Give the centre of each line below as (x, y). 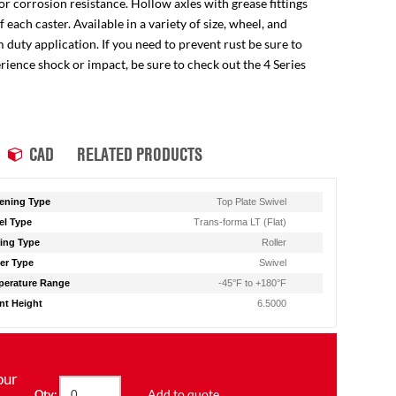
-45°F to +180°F (253, 283)
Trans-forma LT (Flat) (240, 222)
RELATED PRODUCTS (139, 154)
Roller (274, 242)
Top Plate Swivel (252, 202)
